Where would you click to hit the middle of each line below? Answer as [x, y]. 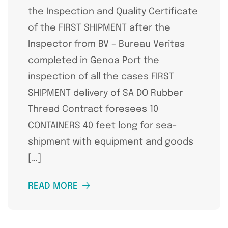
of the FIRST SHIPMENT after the [99, 28]
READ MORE [53, 186]
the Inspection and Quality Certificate [113, 11]
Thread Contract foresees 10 [93, 109]
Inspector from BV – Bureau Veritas [106, 44]
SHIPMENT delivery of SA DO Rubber [105, 93]
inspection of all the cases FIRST [101, 77]
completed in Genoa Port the [94, 60]
